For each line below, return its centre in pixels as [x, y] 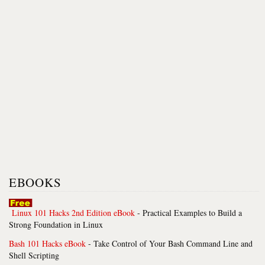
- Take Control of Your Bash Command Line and [169, 243]
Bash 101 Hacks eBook [47, 243]
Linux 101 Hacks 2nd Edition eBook [73, 213]
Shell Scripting [34, 255]
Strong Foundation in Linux [56, 224]
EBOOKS [35, 182]
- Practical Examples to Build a [188, 213]
